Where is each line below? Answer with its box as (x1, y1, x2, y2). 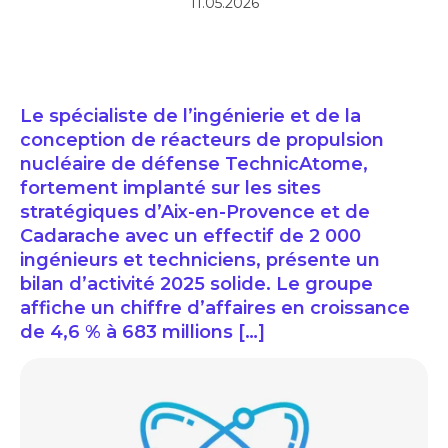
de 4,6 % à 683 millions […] (20, 321, 265, 344)
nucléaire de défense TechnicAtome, (20, 153, 368, 176)
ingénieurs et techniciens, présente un (20, 249, 380, 272)
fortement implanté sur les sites (20, 177, 321, 200)
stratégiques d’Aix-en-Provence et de (20, 201, 370, 224)
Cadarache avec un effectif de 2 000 (20, 225, 361, 248)
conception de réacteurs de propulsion (20, 129, 384, 152)
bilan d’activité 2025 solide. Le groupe (20, 273, 373, 296)
